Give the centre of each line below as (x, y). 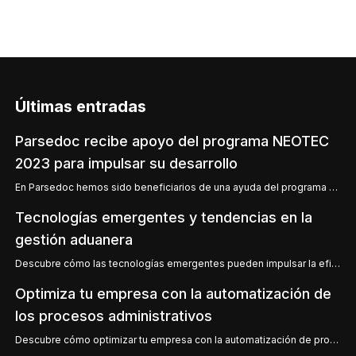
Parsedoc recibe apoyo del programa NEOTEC (172, 141)
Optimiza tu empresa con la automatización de (173, 294)
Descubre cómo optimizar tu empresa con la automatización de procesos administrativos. (334, 340)
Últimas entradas (80, 106)
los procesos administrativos (113, 316)
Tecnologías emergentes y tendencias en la (163, 217)
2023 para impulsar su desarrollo (126, 163)
